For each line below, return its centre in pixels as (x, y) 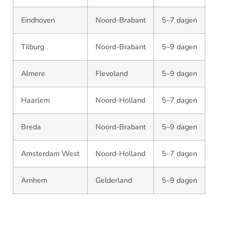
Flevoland (112, 73)
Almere (33, 73)
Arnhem (34, 180)
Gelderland (114, 180)
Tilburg (33, 47)
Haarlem (35, 100)
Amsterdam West (50, 154)
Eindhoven (38, 20)
